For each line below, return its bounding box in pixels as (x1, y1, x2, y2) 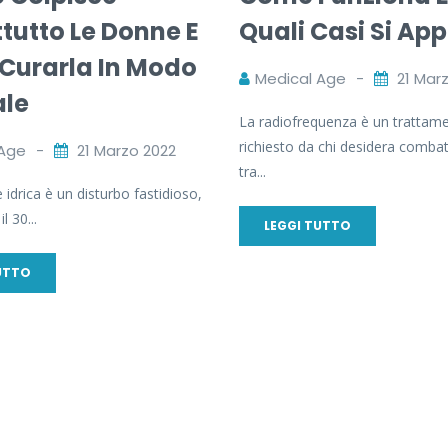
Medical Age (254, 67, 346, 89)
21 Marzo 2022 (77, 139, 176, 161)
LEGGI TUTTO (263, 216, 351, 234)
